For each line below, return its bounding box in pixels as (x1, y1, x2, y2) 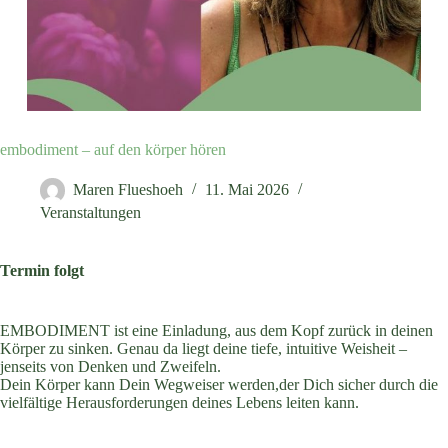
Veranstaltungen (40, 204, 141, 222)
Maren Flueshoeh (73, 181, 183, 199)
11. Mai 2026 (205, 181, 289, 199)
